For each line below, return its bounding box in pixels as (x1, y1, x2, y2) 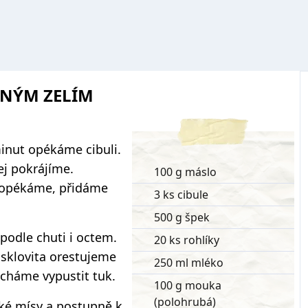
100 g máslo (154, 164, 217, 179)
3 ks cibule (154, 187, 208, 202)
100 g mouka (154, 278, 221, 293)
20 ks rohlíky (154, 232, 219, 247)
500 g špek (154, 210, 210, 225)
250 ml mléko (154, 255, 223, 270)
